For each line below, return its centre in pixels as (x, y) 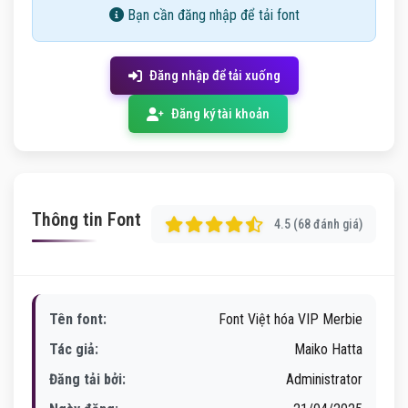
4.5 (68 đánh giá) (318, 224)
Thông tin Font (87, 219)
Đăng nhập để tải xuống (214, 76)
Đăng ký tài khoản (220, 114)
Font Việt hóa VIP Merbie (291, 319)
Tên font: (78, 319)
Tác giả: (74, 349)
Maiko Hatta (328, 349)
